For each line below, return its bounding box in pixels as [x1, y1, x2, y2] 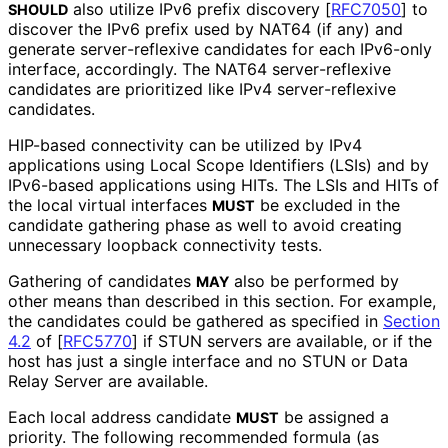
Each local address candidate [8, 407, 236, 428]
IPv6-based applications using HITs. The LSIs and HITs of [8, 175, 439, 196]
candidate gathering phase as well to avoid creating [8, 215, 402, 236]
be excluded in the [255, 195, 400, 216]
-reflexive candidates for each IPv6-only [127, 39, 432, 60]
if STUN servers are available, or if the [138, 331, 432, 352]
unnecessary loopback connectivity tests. [8, 235, 321, 256]
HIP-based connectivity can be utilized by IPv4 [8, 135, 362, 156]
